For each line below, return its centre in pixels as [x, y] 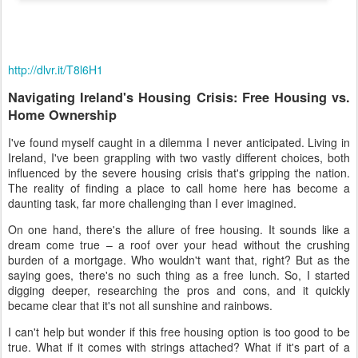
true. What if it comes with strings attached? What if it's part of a [179, 346]
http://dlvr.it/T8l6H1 [56, 70]
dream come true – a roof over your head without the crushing [179, 244]
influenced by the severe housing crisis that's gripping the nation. [179, 172]
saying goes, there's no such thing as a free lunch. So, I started [179, 274]
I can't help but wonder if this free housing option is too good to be [179, 331]
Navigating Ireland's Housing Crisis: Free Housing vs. [179, 97]
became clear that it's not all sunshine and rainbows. [140, 305]
